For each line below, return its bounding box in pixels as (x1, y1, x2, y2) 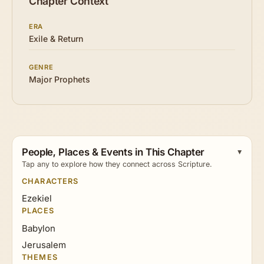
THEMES (22, 253, 58, 262)
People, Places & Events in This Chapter (22, 146, 204, 158)
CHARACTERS (22, 176, 79, 186)
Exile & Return (29, 34, 83, 44)
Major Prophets (29, 74, 90, 84)
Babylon (22, 223, 55, 235)
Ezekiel (22, 193, 52, 204)
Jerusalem (22, 239, 66, 251)
